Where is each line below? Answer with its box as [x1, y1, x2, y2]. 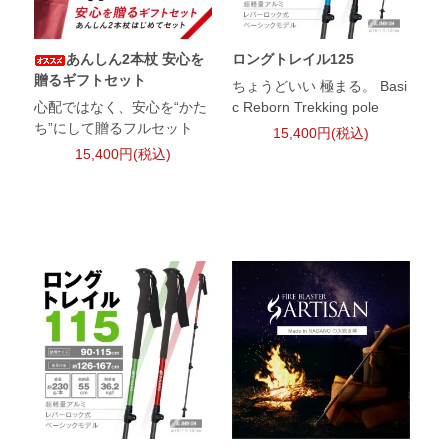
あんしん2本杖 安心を [66, 51, 205, 68]
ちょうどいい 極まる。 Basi [231, 78, 407, 95]
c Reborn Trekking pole [231, 99, 379, 116]
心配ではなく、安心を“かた [34, 99, 208, 116]
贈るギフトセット [34, 72, 147, 89]
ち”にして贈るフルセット [34, 120, 194, 137]
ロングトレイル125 [231, 51, 354, 68]
